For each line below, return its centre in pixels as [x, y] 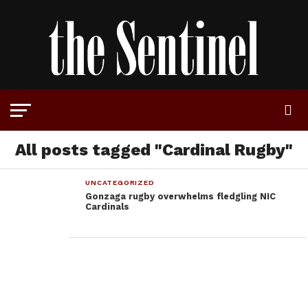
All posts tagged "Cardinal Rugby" [154, 150]
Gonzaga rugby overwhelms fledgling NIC [181, 197]
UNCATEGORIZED [120, 183]
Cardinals [108, 207]
